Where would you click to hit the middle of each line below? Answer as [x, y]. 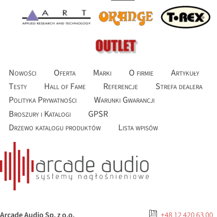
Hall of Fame [65, 87]
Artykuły [185, 73]
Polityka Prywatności [43, 100]
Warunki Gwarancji [124, 100]
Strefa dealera [179, 87]
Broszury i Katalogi [40, 114]
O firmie [141, 73]
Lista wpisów [138, 127]
